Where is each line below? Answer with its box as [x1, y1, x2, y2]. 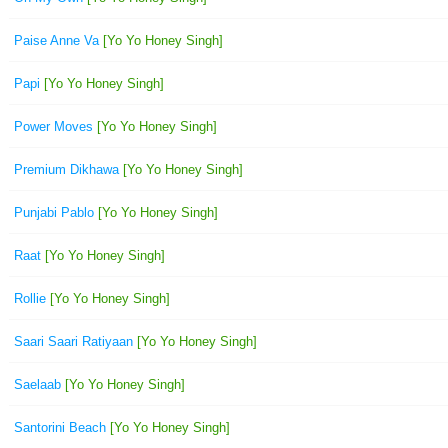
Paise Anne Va [14, 32, 99, 48]
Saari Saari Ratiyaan [14, 333, 133, 349]
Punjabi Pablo [14, 204, 94, 220]
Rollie [14, 290, 46, 306]
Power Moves [14, 118, 93, 134]
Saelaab [14, 376, 61, 392]
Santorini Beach [14, 419, 106, 435]
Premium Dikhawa [14, 161, 119, 177]
